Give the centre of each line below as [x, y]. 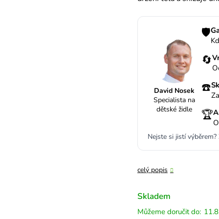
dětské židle [175, 109]
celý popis [152, 170]
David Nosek [175, 91]
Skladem [154, 196]
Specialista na [175, 100]
